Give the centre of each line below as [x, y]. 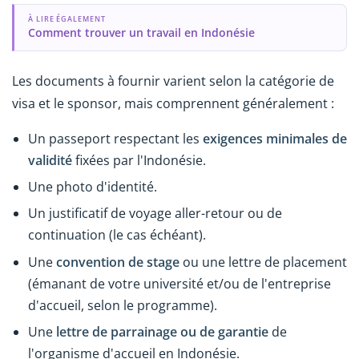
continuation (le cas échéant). [117, 235]
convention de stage [118, 262]
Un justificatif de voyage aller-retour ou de [155, 214]
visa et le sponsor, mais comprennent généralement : [173, 103]
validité [50, 160]
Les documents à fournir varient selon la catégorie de [173, 81]
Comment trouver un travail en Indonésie [141, 32]
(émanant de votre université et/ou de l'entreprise [179, 283]
